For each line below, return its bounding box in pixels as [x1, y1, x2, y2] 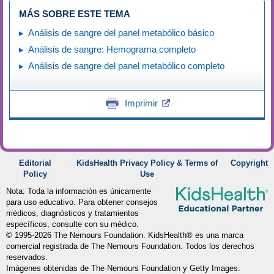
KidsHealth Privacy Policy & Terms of [76, 158, 218, 168]
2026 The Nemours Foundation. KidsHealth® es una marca [34, 231, 243, 240]
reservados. [6, 253, 48, 262]
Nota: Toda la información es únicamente [6, 187, 151, 196]
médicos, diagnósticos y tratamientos [6, 209, 139, 218]
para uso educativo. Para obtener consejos [6, 198, 158, 207]
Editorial [18, 158, 51, 168]
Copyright [231, 158, 268, 168]
